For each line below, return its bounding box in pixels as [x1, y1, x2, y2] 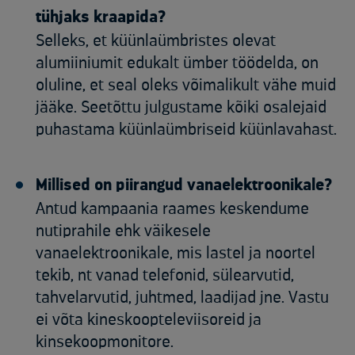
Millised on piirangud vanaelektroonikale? [36, 177, 332, 194]
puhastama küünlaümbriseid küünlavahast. [36, 121, 337, 139]
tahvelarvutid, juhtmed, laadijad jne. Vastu [36, 289, 329, 307]
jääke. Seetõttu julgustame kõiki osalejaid [36, 99, 326, 116]
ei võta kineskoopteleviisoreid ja [36, 311, 261, 329]
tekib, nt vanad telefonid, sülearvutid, [36, 267, 294, 284]
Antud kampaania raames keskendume [36, 200, 309, 218]
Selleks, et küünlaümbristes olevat [36, 32, 276, 50]
